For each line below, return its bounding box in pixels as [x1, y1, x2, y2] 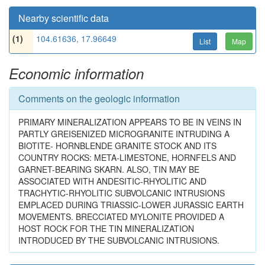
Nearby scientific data [18, 11, 109, 25]
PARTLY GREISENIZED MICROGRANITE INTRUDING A [18, 128, 230, 140]
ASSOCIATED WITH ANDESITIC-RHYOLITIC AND [18, 175, 206, 187]
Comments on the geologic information [18, 92, 180, 105]
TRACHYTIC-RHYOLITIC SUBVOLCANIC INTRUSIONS [18, 187, 225, 199]
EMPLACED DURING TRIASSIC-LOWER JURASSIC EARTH [18, 199, 244, 211]
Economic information [9, 63, 144, 83]
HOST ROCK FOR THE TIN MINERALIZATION [18, 222, 194, 234]
